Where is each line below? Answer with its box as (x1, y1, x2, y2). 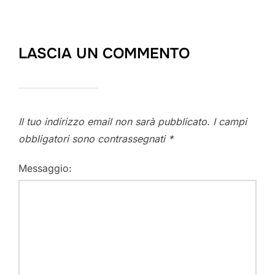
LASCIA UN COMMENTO (18, 44, 190, 63)
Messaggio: (18, 162, 72, 175)
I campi (213, 115, 247, 128)
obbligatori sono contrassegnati (18, 133, 168, 145)
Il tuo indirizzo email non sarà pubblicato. (18, 115, 210, 128)
